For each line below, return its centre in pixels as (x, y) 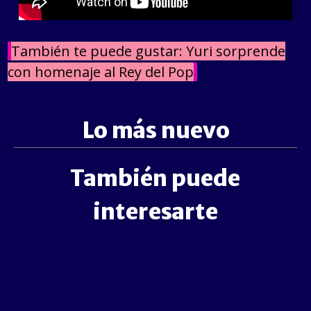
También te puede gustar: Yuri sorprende (149, 51)
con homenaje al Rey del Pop (101, 72)
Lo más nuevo (155, 131)
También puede (155, 179)
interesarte (155, 212)
